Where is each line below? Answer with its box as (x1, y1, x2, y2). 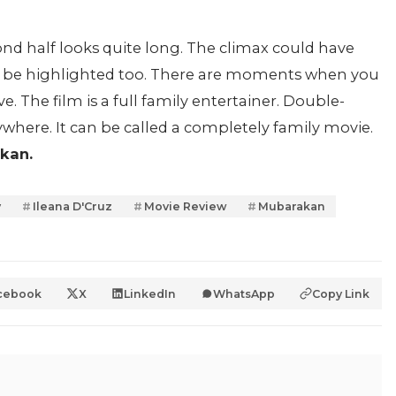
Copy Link (312, 286, 369, 301)
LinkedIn (124, 286, 176, 301)
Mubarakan (258, 200, 325, 213)
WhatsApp (213, 286, 275, 301)
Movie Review (144, 200, 226, 213)
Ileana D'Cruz (33, 200, 112, 213)
